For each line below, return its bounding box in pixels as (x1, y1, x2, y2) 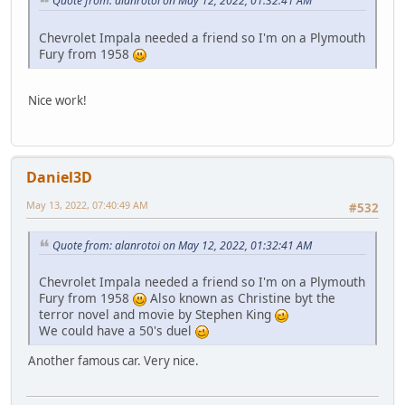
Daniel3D (26, 167, 92, 188)
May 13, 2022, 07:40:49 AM (26, 198, 148, 212)
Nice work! (28, 92, 87, 109)
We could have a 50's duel (39, 322, 195, 340)
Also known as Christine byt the (146, 289, 335, 307)
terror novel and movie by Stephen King (39, 306, 275, 324)
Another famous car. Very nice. (28, 353, 199, 370)
